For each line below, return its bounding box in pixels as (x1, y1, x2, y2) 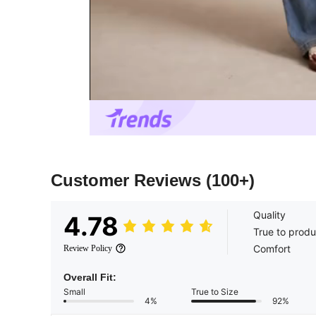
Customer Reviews (51, 171, 206, 190)
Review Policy (63, 243, 112, 254)
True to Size (191, 286, 238, 298)
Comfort (253, 243, 291, 255)
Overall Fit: (63, 272, 116, 284)
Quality (253, 209, 286, 221)
